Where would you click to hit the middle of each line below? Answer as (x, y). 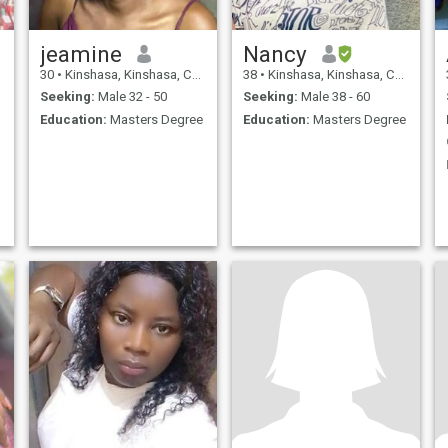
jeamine (80, 53)
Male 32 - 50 (130, 97)
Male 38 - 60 (333, 97)
